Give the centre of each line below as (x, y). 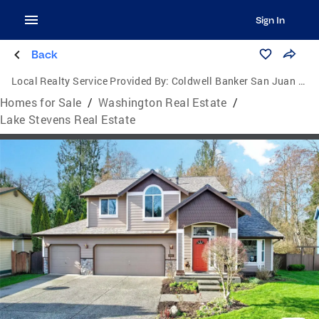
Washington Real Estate (163, 102)
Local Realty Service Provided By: (90, 81)
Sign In (270, 20)
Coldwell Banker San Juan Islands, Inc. (235, 81)
